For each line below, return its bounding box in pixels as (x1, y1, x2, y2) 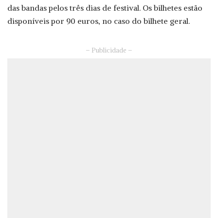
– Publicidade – (86, 46, 132, 54)
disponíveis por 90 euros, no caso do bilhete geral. (7, 16, 190, 26)
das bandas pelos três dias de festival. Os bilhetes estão (7, 2, 202, 13)
